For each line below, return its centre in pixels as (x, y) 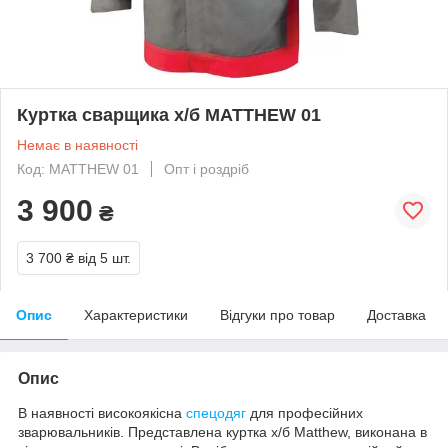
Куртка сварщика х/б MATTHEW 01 (169, 114)
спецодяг (216, 412)
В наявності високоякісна (102, 412)
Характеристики (136, 314)
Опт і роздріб (206, 168)
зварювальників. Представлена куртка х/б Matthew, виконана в (222, 431)
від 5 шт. (104, 257)
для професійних (304, 412)
